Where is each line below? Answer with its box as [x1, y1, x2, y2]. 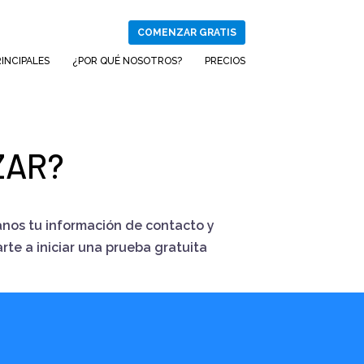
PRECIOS [205, 55, 245, 67]
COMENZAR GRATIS [137, 27, 236, 38]
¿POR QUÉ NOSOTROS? [72, 55, 182, 67]
